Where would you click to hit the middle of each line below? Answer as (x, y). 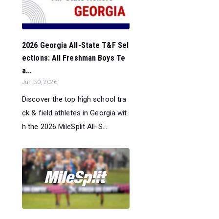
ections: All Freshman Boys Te (74, 58)
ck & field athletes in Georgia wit (75, 113)
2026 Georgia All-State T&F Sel (76, 45)
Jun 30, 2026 (40, 82)
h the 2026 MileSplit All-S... (65, 127)
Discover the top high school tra (74, 99)
